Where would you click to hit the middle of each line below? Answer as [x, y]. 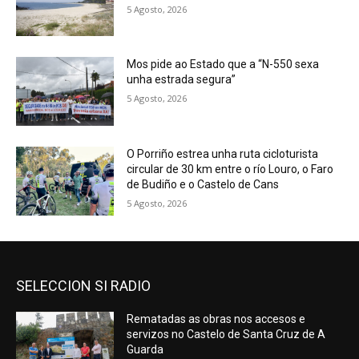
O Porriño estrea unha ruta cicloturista [223, 154]
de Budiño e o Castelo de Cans [203, 185]
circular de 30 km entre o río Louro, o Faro [230, 169]
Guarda [145, 349]
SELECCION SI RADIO [83, 285]
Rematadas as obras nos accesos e [216, 319]
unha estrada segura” [182, 80]
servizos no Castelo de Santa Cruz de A [226, 334]
